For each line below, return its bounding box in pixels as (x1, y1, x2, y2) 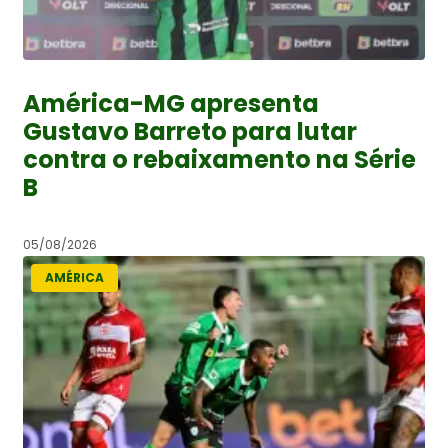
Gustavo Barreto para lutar (23, 114, 357, 148)
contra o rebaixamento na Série (23, 142, 416, 176)
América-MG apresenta (23, 86, 319, 120)
